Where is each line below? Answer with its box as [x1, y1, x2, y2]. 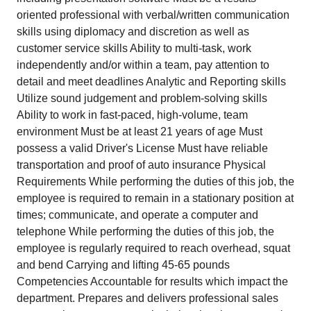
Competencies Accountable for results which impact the [17, 276, 288, 287]
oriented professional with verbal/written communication [17, 9, 289, 21]
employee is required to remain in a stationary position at [17, 192, 294, 204]
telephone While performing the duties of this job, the [17, 226, 274, 237]
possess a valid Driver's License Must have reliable [17, 142, 268, 154]
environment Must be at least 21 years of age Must [17, 126, 262, 137]
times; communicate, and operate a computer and [17, 209, 258, 221]
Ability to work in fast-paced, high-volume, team [17, 109, 248, 121]
